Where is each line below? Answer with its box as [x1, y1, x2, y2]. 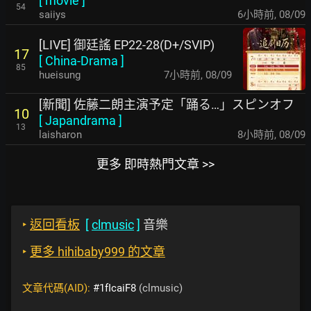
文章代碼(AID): [22, 282, 93, 294]
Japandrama [45, 113, 116, 128]
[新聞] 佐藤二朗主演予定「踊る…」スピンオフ [39, 97, 294, 112]
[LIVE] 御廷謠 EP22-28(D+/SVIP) [39, 37, 215, 52]
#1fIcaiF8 [93, 282, 136, 294]
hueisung [39, 68, 81, 81]
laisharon [39, 128, 82, 141]
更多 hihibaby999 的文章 [30, 244, 165, 259]
